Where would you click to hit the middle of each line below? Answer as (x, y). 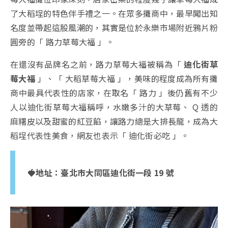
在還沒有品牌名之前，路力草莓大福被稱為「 (97, 64)
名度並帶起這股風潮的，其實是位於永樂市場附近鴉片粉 (114, 27)
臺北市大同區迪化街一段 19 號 (118, 172)
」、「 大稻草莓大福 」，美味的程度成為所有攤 (126, 78)
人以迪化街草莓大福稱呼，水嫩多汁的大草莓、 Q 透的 (114, 107)
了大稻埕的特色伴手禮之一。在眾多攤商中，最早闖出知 (114, 13)
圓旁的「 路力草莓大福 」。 (62, 41)
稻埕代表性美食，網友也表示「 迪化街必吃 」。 (100, 135)
